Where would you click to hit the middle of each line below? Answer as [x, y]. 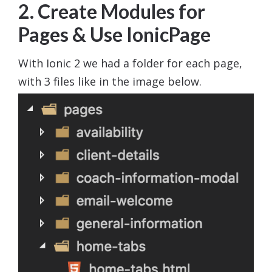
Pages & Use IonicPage [114, 34]
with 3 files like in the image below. [110, 81]
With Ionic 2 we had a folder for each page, [130, 63]
